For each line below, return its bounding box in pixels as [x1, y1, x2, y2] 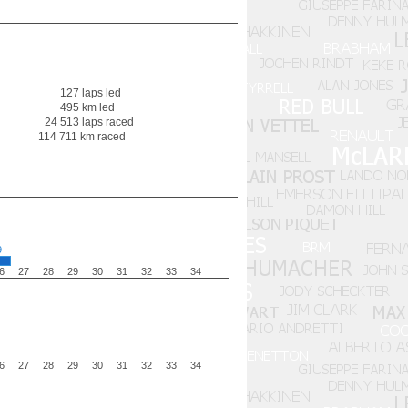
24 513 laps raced [45, 116, 134, 128]
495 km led [60, 101, 115, 114]
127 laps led [60, 87, 121, 99]
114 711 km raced [38, 130, 126, 143]
